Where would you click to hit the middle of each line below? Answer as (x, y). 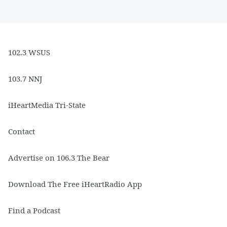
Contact (22, 131)
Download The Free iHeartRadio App (75, 184)
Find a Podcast (34, 211)
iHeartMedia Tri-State (47, 105)
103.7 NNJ (25, 79)
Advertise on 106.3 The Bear (59, 158)
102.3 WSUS (29, 52)
